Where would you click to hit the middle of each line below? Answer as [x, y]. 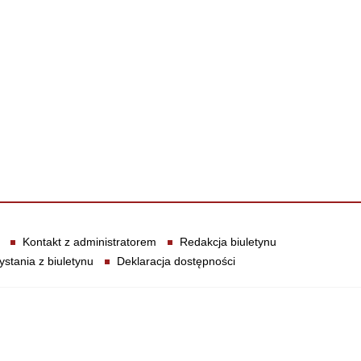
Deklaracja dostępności [176, 261]
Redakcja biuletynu [228, 242]
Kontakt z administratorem [89, 242]
